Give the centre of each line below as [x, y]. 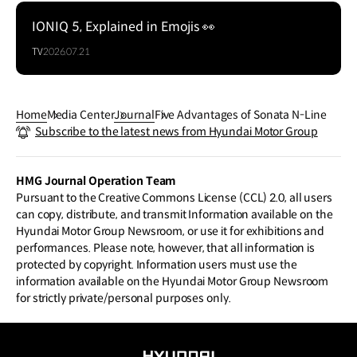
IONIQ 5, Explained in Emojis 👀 [124, 27]
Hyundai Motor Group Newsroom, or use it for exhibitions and [171, 231]
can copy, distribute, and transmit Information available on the [175, 215]
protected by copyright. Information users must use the [157, 265]
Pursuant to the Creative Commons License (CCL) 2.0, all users [174, 198]
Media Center [80, 115]
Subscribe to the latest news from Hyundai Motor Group [177, 132]
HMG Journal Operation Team [96, 181]
